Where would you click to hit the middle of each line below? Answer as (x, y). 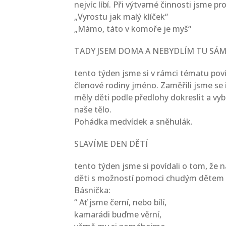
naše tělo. (93, 109)
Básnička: (92, 190)
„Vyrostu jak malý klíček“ (121, 17)
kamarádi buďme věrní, (118, 214)
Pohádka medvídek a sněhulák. (133, 122)
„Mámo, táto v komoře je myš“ (133, 29)
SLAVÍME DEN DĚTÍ (111, 144)
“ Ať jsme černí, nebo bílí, (120, 202)
